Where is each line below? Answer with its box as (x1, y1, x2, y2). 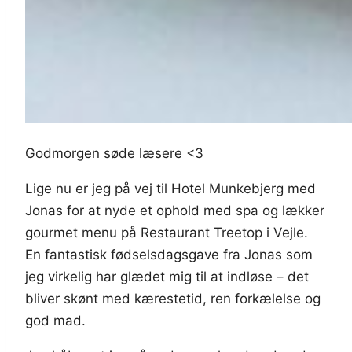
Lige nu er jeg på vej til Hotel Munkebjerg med (25, 180, 316, 196)
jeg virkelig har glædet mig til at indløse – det (25, 268, 309, 284)
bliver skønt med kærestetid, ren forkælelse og (25, 290, 321, 306)
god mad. (25, 312, 86, 328)
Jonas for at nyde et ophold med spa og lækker (25, 202, 324, 218)
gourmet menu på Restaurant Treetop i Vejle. (25, 224, 308, 240)
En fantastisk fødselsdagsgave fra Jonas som (25, 246, 313, 262)
